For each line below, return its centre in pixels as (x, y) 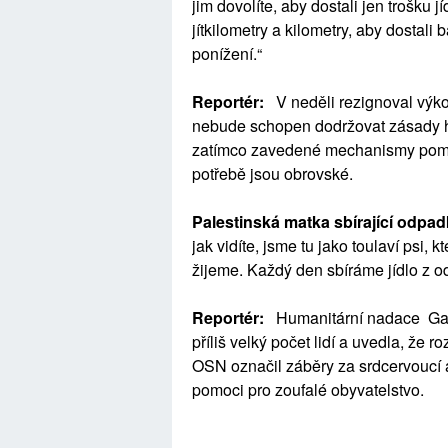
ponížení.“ (227, 53)
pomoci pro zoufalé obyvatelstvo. (308, 389)
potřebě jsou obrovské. (272, 173)
